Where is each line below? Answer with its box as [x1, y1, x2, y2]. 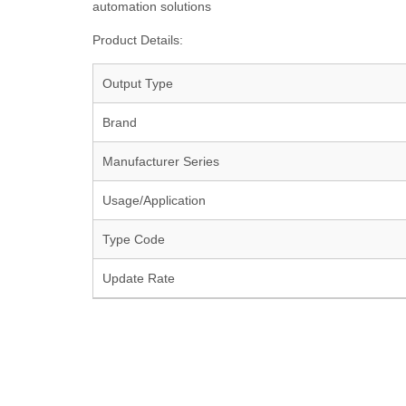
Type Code [102, 232, 165, 246]
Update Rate [102, 271, 175, 285]
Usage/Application [102, 193, 206, 208]
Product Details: [92, 33, 183, 47]
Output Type [102, 76, 173, 91]
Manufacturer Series [102, 154, 219, 169]
